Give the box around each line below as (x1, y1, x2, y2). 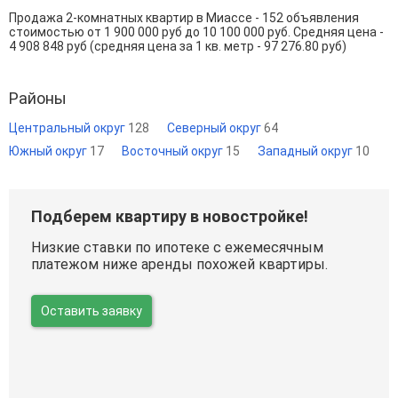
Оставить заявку (41, 303, 142, 318)
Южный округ (9, 143, 90, 158)
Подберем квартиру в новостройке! (31, 206, 308, 226)
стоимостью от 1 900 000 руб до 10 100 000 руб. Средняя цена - (9, 24, 384, 39)
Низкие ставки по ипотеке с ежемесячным (31, 238, 323, 256)
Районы (9, 88, 67, 107)
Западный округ (258, 143, 355, 158)
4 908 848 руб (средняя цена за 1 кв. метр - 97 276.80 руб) (9, 38, 346, 53)
